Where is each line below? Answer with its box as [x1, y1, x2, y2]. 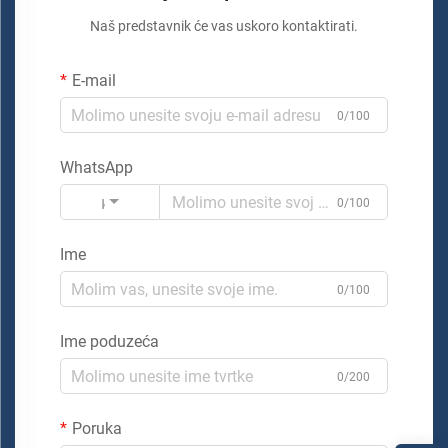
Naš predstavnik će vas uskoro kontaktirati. [90, 18, 358, 34]
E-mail [72, 71, 116, 90]
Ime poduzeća [60, 332, 159, 351]
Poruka [72, 419, 122, 438]
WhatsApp [60, 158, 133, 177]
